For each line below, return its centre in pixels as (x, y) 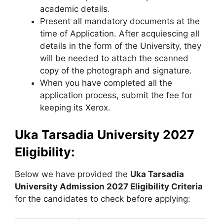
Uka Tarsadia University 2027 (105, 135)
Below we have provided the (73, 174)
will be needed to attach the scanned (114, 58)
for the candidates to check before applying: (103, 199)
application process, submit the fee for (116, 95)
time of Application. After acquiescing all (120, 33)
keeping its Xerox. (75, 107)
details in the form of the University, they (121, 46)
